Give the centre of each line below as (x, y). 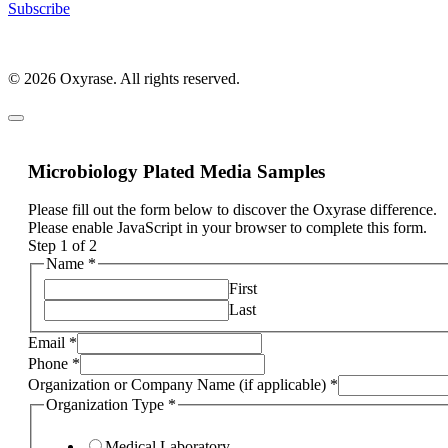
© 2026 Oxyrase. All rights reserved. (124, 78)
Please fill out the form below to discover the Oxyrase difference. (232, 210)
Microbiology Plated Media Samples (176, 171)
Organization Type (107, 404)
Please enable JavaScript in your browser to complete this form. (227, 228)
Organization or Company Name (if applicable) (179, 384)
